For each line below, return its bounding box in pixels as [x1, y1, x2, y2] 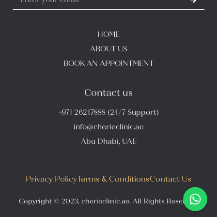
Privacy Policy [26, 174, 77, 184]
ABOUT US [90, 45, 127, 54]
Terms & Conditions [77, 174, 150, 184]
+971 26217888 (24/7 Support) [58, 108, 159, 117]
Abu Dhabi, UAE [80, 137, 137, 146]
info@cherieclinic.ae [73, 123, 144, 132]
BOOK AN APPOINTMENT [63, 59, 154, 68]
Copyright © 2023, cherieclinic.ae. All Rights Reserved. [18, 197, 199, 206]
